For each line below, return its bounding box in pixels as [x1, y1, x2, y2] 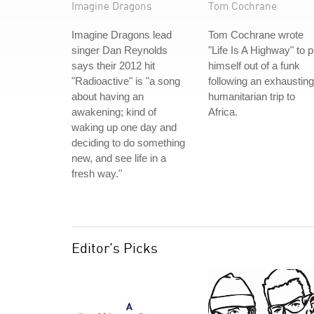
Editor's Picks [71, 239, 158, 257]
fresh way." [71, 168, 122, 179]
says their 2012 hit [71, 60, 155, 71]
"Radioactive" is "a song [71, 75, 180, 87]
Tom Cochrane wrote [208, 29, 303, 41]
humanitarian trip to [208, 90, 295, 102]
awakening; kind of [71, 106, 156, 118]
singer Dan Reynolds [71, 44, 168, 56]
